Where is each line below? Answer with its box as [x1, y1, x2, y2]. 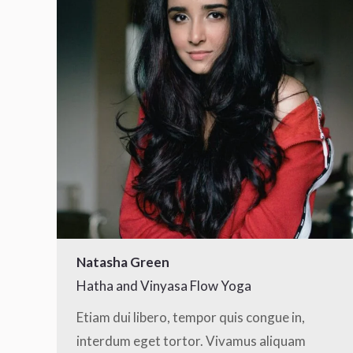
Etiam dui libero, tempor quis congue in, [76, 309, 305, 325]
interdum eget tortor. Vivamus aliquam [76, 333, 306, 349]
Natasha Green [76, 254, 169, 270]
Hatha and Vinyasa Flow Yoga [76, 277, 251, 294]
